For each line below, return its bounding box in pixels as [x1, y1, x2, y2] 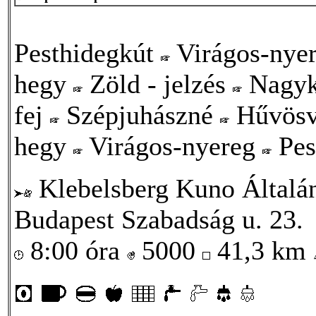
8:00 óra [23, 235, 127, 265]
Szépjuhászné [59, 99, 220, 130]
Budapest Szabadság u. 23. [14, 204, 303, 234]
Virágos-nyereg [83, 130, 262, 161]
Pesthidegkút [14, 37, 161, 68]
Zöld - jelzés [83, 68, 233, 99]
